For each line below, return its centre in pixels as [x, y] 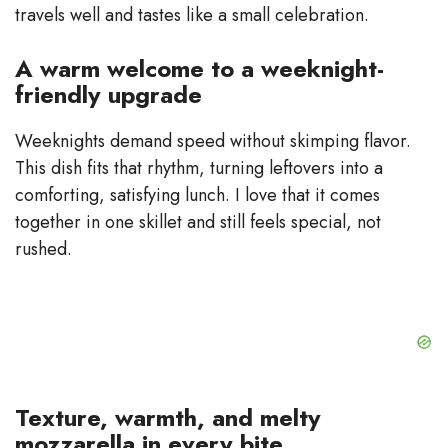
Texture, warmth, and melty [168, 417]
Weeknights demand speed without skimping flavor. [213, 140]
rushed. [43, 248]
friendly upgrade [108, 94]
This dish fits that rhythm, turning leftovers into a [199, 167]
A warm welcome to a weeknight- [199, 68]
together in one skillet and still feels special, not [198, 221]
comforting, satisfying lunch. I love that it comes [197, 194]
